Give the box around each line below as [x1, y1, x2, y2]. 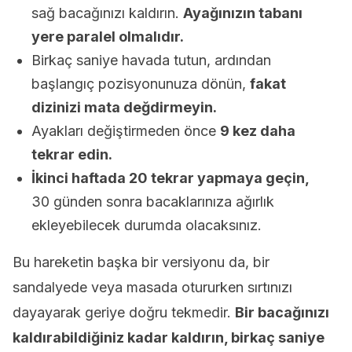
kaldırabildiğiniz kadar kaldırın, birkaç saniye [13, 329, 324, 346]
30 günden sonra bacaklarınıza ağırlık [31, 193, 274, 210]
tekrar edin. [31, 146, 112, 163]
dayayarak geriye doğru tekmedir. [13, 304, 235, 321]
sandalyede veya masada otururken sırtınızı [13, 279, 292, 295]
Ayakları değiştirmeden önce [31, 123, 220, 139]
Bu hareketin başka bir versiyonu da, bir [13, 254, 269, 270]
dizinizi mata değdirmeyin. [31, 99, 217, 115]
